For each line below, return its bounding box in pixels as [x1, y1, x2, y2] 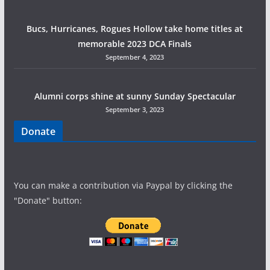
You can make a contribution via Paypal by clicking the [13, 180, 233, 191]
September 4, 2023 [105, 52, 165, 61]
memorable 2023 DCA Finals [78, 38, 192, 49]
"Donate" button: [13, 195, 82, 206]
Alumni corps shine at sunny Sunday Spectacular [34, 90, 236, 102]
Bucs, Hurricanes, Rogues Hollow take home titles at [27, 23, 243, 34]
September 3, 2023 [105, 105, 165, 114]
